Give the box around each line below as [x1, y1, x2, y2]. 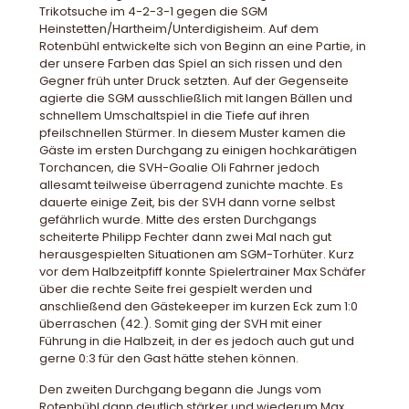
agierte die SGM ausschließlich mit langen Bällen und [39, 89, 352, 108]
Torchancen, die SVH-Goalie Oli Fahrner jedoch [39, 159, 320, 177]
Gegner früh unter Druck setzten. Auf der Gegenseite [39, 72, 349, 90]
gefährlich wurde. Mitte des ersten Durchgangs [39, 211, 317, 229]
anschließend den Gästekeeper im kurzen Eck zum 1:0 [39, 298, 358, 316]
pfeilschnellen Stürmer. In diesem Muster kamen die [39, 124, 346, 142]
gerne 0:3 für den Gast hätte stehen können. [39, 350, 299, 368]
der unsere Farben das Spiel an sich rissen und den [39, 55, 342, 73]
